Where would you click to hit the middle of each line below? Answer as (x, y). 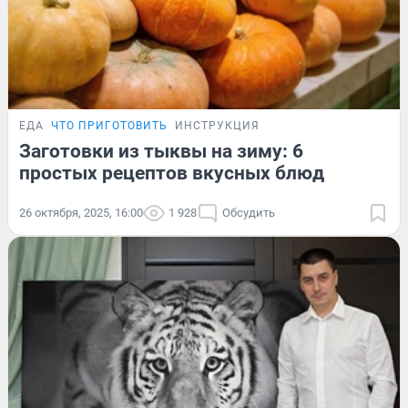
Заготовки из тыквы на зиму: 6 (161, 151)
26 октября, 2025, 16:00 (81, 212)
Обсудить (249, 212)
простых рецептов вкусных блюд (172, 173)
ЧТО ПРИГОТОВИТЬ (109, 125)
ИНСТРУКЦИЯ (217, 125)
